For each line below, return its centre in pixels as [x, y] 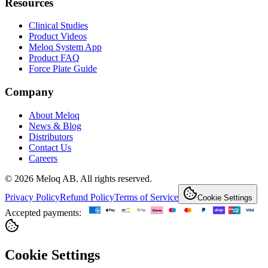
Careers [43, 158]
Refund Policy [87, 197]
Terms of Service [146, 197]
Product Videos [58, 36]
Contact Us [50, 147]
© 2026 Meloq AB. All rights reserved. [78, 178]
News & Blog [55, 126]
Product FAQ [54, 58]
